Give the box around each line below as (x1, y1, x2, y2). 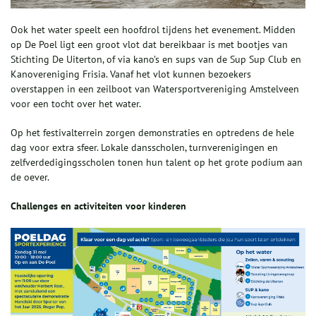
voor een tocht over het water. (11, 97, 141, 110)
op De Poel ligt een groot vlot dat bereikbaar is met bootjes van (11, 37, 288, 51)
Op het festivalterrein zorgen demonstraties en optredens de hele (11, 126, 294, 139)
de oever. (11, 170, 49, 183)
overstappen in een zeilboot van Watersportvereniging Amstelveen (11, 82, 299, 95)
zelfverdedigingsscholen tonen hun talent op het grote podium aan (11, 155, 303, 169)
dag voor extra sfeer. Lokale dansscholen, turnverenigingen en (11, 140, 278, 154)
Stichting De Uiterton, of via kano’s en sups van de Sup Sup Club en (11, 52, 301, 66)
